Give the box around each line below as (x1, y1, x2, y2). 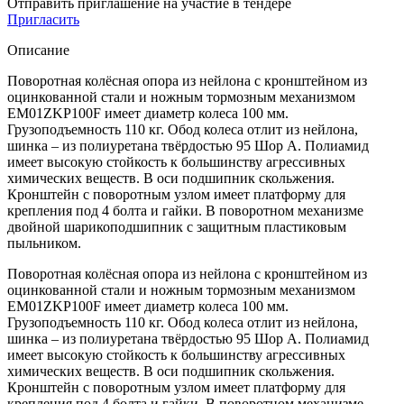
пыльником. (7, 234, 81, 251)
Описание (7, 41, 69, 58)
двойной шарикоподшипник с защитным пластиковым (7, 218, 346, 234)
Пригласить (7, 11, 79, 27)
